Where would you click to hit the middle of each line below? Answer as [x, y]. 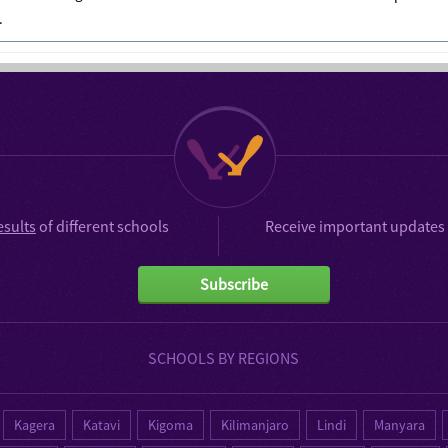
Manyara [400, 424]
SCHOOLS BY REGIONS [224, 357]
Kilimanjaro [255, 424]
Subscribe [233, 283]
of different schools [102, 225]
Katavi [102, 424]
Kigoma [171, 424]
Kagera [35, 424]
